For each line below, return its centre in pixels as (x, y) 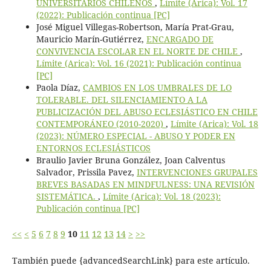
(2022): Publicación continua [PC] (103, 15)
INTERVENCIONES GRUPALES (197, 172)
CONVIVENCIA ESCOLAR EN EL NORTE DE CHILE (138, 51)
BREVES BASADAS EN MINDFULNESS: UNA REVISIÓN (145, 184)
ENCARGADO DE (180, 39)
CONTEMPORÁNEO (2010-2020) (101, 123)
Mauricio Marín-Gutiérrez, (91, 39)
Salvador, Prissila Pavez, (86, 172)
